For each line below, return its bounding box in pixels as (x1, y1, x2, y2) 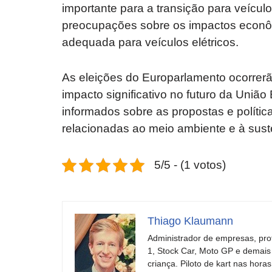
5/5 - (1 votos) (154, 158, 226, 172)
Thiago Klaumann (148, 215, 233, 228)
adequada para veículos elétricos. (62, 36, 239, 49)
